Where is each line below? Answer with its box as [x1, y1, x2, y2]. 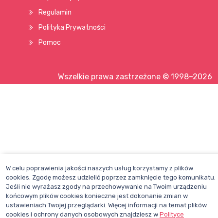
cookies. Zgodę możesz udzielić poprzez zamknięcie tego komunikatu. [6, 174, 216, 181]
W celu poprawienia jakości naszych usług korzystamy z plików [6, 164, 193, 172]
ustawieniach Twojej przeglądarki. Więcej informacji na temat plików [6, 201, 207, 209]
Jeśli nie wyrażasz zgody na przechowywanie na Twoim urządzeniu [6, 183, 207, 190]
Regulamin [38, 8, 72, 17]
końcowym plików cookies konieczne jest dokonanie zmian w [6, 192, 188, 200]
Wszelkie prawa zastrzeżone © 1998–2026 [58, 72, 212, 82]
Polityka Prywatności [38, 23, 106, 32]
